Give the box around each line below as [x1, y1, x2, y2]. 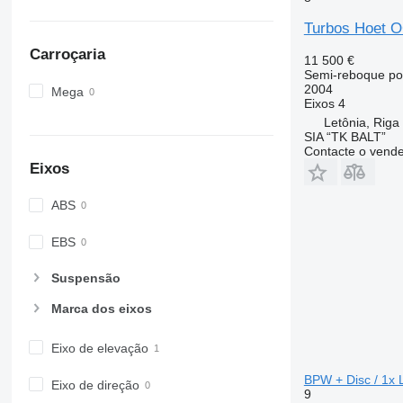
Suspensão [50, 270, 121, 285]
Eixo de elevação [50, 340, 148, 355]
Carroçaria [29, 46, 105, 64]
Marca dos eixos [50, 300, 152, 316]
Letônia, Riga [323, 115, 399, 130]
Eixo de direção [50, 377, 139, 392]
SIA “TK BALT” [303, 130, 386, 144]
